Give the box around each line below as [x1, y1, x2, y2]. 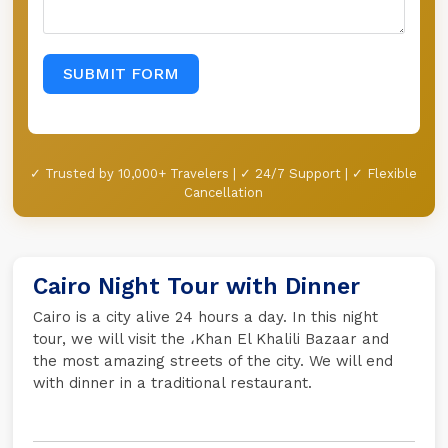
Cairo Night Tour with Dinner [33, 273, 361, 300]
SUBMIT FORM [63, 64, 180, 83]
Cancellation [184, 185, 264, 200]
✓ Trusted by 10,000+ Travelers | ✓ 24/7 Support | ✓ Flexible [30, 166, 418, 181]
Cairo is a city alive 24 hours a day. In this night [33, 308, 379, 326]
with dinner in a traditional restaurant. [33, 374, 313, 392]
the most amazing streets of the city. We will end [33, 352, 394, 370]
